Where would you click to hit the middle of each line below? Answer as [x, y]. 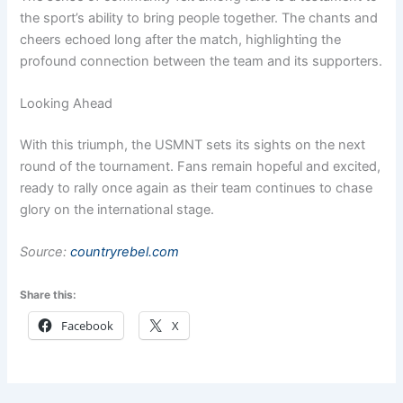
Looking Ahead [67, 103]
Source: [45, 252]
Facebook [88, 326]
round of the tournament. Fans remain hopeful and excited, [201, 166]
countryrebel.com [125, 252]
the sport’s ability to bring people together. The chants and [199, 18]
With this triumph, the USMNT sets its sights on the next [193, 144]
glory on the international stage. [117, 209]
